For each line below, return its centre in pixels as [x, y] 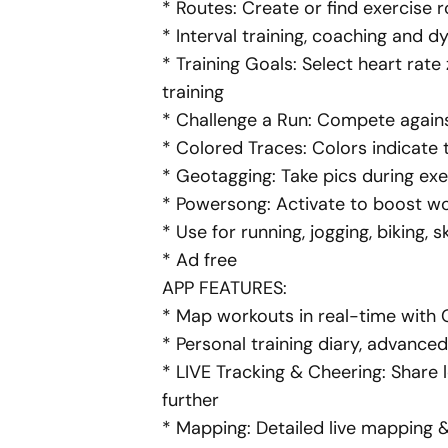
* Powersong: [219, 204]
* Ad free [199, 260]
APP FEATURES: [224, 288]
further [190, 400]
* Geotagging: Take [242, 176]
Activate [310, 204]
